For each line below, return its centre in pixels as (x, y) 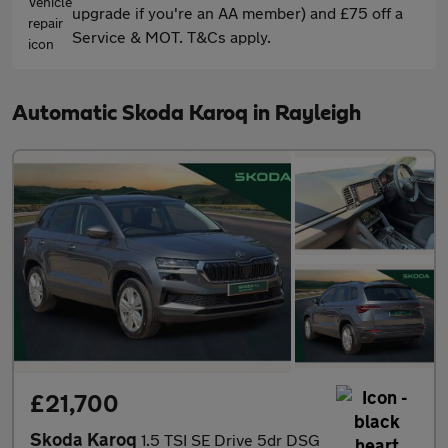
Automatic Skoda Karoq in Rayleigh (186, 113)
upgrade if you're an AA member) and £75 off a (237, 12)
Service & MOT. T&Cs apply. (171, 36)
